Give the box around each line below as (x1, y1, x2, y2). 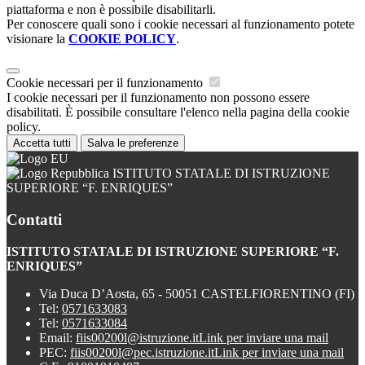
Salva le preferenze (87, 137, 178, 150)
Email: (39, 330, 76, 345)
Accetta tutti (13, 137, 71, 150)
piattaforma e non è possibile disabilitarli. (7, 2, 216, 17)
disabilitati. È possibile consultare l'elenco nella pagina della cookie (7, 105, 350, 120)
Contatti (7, 210, 62, 228)
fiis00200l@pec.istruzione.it (70, 345, 214, 359)
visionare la (7, 32, 68, 46)
